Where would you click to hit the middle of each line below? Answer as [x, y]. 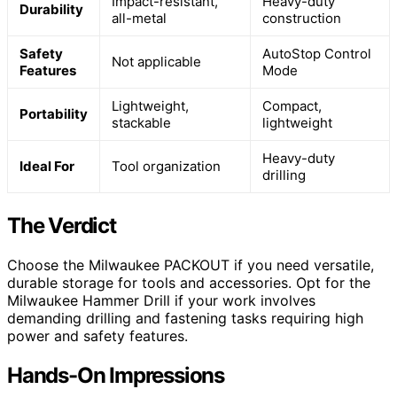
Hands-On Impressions [116, 375]
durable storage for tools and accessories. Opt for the [189, 283]
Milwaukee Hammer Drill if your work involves [161, 300]
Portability [54, 114]
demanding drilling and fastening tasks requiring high [185, 318]
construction [302, 19]
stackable [141, 123]
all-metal [139, 19]
